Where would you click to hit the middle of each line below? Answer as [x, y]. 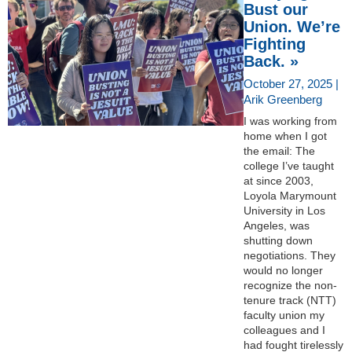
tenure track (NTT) [290, 300]
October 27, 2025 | [291, 83]
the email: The [279, 150]
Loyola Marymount [290, 195]
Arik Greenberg [283, 99]
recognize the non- [290, 285]
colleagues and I [284, 330]
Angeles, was [277, 225]
